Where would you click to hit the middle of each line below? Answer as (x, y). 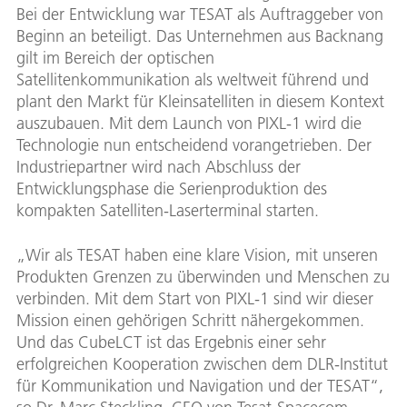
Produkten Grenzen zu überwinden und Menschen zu (203, 277)
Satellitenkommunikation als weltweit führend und (193, 80)
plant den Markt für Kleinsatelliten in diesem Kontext (200, 102)
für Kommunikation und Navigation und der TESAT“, (200, 386)
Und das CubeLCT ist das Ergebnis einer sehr (171, 342)
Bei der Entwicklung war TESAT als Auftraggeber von (200, 15)
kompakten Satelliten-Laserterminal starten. (168, 211)
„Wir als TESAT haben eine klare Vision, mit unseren (197, 255)
